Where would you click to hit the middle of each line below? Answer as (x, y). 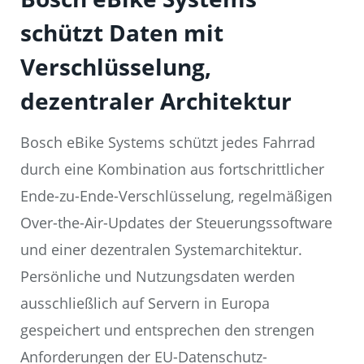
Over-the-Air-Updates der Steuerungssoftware (176, 223)
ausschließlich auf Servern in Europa (145, 303)
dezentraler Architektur (156, 101)
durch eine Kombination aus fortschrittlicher (172, 169)
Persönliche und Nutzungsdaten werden (158, 277)
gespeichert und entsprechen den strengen (167, 330)
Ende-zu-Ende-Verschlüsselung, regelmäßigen (176, 196)
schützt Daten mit (122, 33)
